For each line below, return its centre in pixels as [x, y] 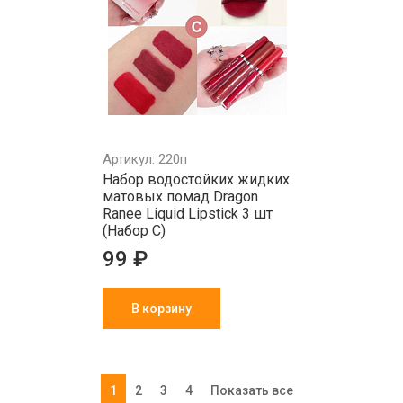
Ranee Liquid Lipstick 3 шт [188, 214]
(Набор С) [134, 231]
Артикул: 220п [145, 159]
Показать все [252, 390]
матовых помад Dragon [180, 197]
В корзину [161, 309]
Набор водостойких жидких [196, 179]
